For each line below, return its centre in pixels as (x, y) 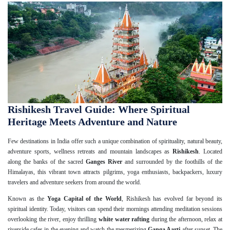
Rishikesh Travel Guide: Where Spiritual (99, 109)
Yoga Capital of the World (84, 198)
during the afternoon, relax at (186, 219)
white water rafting (124, 219)
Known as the (28, 198)
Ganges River (104, 161)
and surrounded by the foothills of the (172, 161)
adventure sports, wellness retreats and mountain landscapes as (90, 151)
